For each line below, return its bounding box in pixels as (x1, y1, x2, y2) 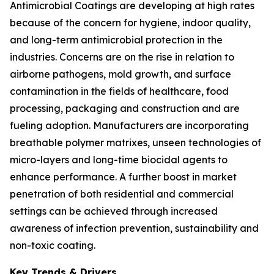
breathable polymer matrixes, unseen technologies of (10, 136, 261, 149)
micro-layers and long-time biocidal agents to (10, 154, 228, 166)
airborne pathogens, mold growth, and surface (10, 68, 231, 80)
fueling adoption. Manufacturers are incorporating (10, 119, 249, 131)
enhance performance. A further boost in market (10, 171, 237, 183)
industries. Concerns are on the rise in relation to (10, 51, 234, 63)
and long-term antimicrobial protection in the (10, 34, 223, 46)
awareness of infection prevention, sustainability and (10, 222, 259, 234)
